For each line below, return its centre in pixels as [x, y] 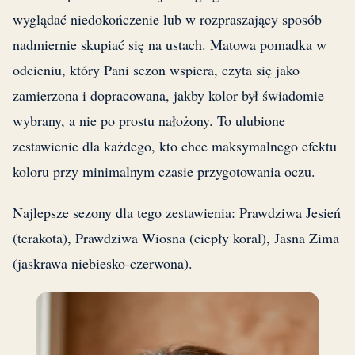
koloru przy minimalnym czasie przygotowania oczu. [164, 172]
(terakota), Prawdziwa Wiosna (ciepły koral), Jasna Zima [176, 238]
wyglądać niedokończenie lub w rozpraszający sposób [167, 19]
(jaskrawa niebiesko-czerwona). [103, 263]
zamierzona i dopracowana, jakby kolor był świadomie [168, 95]
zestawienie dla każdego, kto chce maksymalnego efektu [175, 146]
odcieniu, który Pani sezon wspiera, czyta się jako [156, 70]
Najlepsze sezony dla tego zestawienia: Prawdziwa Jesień [177, 213]
